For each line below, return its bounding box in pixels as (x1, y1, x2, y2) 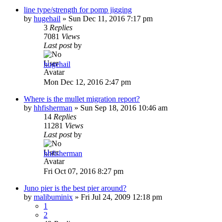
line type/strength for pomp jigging (24, 5, 132, 14)
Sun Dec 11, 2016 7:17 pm (68, 14, 153, 23)
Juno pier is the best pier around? (24, 183, 126, 192)
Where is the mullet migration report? (24, 94, 140, 103)
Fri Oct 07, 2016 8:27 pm (44, 166, 123, 175)
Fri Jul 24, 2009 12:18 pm (81, 192, 162, 201)
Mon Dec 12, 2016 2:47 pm (44, 77, 131, 86)
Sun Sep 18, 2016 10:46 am (80, 103, 167, 112)
